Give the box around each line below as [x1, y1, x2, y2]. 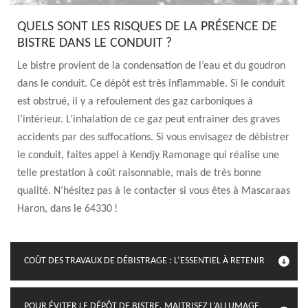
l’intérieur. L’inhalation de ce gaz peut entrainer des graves [17, 114, 280, 125]
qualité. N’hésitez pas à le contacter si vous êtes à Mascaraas [17, 186, 290, 197]
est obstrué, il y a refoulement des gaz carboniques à [17, 96, 253, 107]
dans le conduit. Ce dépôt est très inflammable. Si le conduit [17, 78, 285, 89]
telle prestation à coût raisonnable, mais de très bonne [17, 168, 261, 179]
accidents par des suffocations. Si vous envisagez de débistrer [17, 132, 289, 143]
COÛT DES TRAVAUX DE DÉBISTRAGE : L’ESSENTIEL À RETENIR [24, 256, 265, 266]
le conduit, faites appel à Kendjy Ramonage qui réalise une [17, 150, 279, 161]
